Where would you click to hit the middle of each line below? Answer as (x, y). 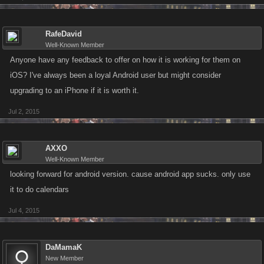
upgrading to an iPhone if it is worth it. (75, 90)
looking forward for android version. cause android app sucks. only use (130, 174)
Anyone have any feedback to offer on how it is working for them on (125, 60)
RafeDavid (64, 34)
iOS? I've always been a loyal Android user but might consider (115, 75)
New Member (65, 258)
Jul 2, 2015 (24, 111)
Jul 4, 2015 (24, 210)
